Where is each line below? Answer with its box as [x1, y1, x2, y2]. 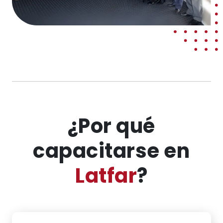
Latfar [75, 161, 137, 190]
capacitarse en [33, 136, 190, 165]
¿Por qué [67, 111, 155, 140]
